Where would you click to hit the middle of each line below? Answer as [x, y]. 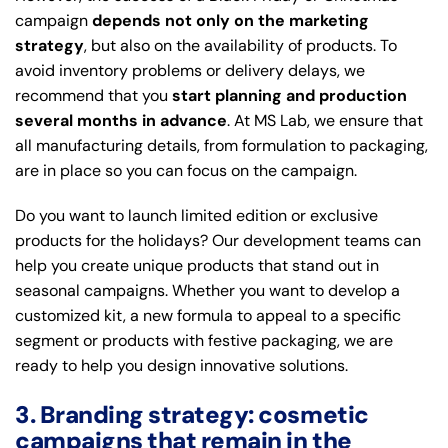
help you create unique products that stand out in [197, 265]
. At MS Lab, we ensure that [325, 120]
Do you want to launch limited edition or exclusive [196, 215]
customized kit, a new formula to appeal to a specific [208, 315]
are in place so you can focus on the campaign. [186, 170]
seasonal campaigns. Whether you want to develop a [207, 290]
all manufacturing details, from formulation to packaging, [221, 145]
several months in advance [121, 120]
